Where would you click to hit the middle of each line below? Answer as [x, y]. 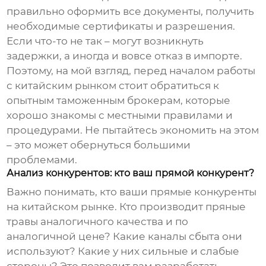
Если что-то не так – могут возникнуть [105, 41]
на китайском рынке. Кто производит [106, 207]
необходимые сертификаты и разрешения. [121, 26]
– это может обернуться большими [99, 145]
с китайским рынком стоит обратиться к [113, 86]
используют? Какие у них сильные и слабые [123, 251]
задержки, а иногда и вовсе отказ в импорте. [125, 56]
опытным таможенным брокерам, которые [119, 101]
